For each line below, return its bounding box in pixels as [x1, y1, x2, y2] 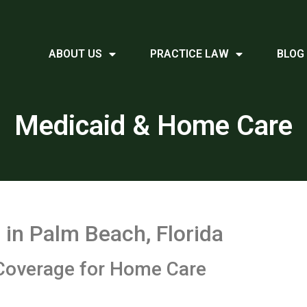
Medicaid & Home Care [14, 110, 293, 142]
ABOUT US [49, 47, 103, 60]
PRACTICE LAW [150, 47, 230, 60]
